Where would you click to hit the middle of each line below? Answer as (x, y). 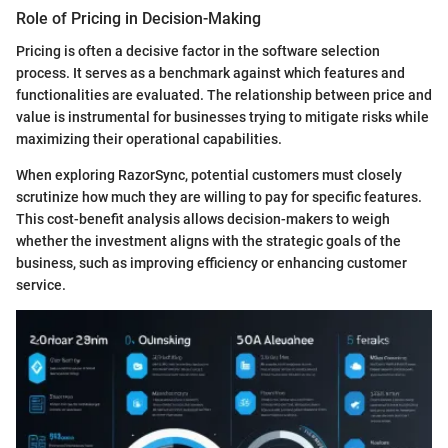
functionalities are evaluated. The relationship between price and (224, 94)
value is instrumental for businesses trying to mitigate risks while (222, 116)
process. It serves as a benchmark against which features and (210, 72)
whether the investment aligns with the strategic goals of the (208, 240)
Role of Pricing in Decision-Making (138, 19)
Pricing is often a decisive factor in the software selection (198, 50)
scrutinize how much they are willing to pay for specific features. (219, 196)
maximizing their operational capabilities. (149, 138)
